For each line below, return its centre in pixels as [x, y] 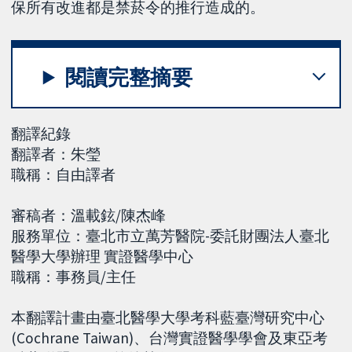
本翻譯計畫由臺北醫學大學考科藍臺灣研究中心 [168, 317]
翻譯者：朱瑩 [56, 154]
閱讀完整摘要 [129, 77]
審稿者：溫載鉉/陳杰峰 [89, 215]
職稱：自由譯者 [64, 174]
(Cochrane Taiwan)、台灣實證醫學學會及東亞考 [170, 337]
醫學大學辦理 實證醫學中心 [103, 256]
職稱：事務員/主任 [74, 276]
